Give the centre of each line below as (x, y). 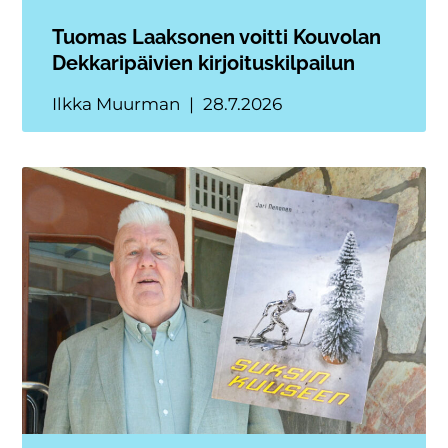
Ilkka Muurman (118, 104)
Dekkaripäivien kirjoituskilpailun (204, 63)
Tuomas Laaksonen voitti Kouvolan (217, 37)
